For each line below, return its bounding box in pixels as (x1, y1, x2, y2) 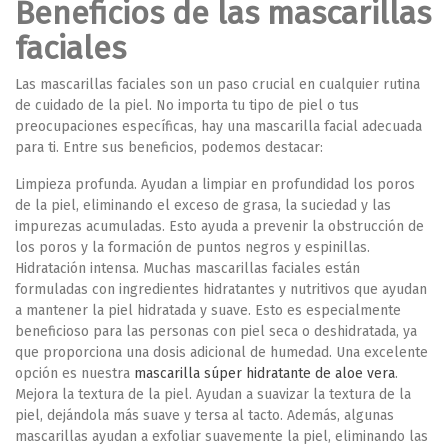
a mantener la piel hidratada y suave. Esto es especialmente (15, 302, 401, 319)
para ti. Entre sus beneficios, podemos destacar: (15, 139, 323, 156)
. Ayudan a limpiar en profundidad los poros (134, 176, 415, 193)
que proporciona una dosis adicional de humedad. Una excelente (15, 344, 428, 361)
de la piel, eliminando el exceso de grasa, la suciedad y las (15, 197, 391, 214)
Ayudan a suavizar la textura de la (192, 386, 411, 403)
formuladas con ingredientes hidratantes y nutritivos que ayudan (15, 281, 427, 298)
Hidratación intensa (15, 260, 136, 277)
